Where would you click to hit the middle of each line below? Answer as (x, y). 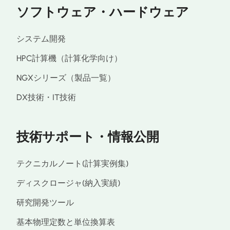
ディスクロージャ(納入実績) (68, 183)
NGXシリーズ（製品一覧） (66, 78)
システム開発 (41, 39)
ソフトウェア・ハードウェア (103, 12)
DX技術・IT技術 (46, 97)
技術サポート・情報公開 (88, 136)
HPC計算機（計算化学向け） (69, 58)
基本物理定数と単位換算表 (66, 222)
